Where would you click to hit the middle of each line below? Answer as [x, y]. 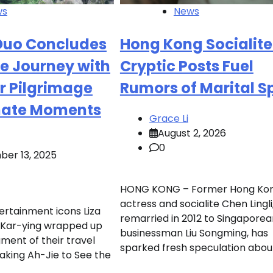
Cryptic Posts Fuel [186, 66]
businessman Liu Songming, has [194, 233]
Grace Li [168, 118]
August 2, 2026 [192, 133]
